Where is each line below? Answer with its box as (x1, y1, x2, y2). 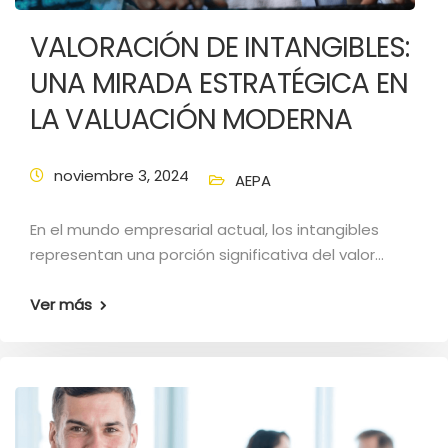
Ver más (30, 294, 92, 315)
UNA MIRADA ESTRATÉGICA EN (30, 64, 409, 103)
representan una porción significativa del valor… (30, 244, 384, 265)
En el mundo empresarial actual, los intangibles (30, 219, 379, 240)
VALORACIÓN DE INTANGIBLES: (30, 28, 410, 67)
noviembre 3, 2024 (54, 165, 189, 186)
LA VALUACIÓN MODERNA (30, 100, 353, 139)
